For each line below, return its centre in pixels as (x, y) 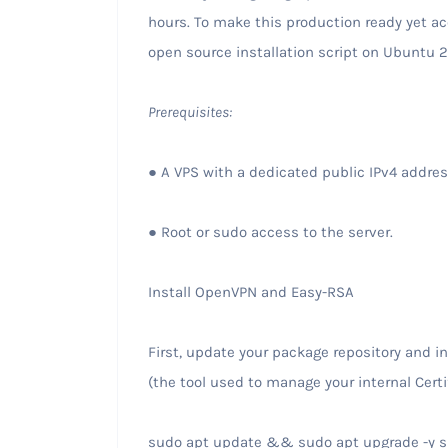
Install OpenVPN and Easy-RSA (252, 291)
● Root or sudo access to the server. (270, 231)
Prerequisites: (191, 111)
